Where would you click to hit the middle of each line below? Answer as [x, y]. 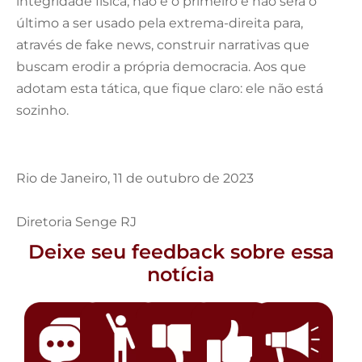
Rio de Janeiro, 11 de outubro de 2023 [135, 178]
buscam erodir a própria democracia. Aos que [161, 66]
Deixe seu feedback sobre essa [181, 251]
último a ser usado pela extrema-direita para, [160, 23]
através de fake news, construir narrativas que [163, 44]
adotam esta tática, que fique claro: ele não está [170, 88]
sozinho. [42, 110]
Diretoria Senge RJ [76, 221]
